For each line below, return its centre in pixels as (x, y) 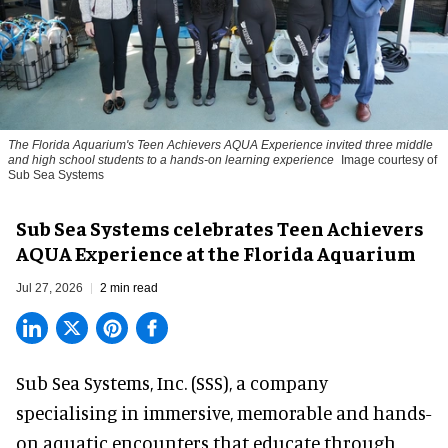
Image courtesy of (389, 160)
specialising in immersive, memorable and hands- (223, 413)
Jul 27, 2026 (49, 288)
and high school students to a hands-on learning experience (171, 160)
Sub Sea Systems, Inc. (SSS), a (133, 383)
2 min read (129, 288)
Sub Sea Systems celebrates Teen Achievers (220, 228)
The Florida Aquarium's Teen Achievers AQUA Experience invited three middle (220, 145)
